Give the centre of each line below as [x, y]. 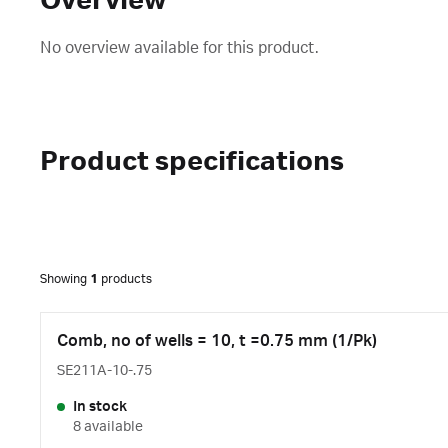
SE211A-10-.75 [104, 371]
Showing [65, 279]
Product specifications [192, 162]
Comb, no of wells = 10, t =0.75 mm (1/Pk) [217, 341]
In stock [100, 407]
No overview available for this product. [179, 48]
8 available [108, 427]
